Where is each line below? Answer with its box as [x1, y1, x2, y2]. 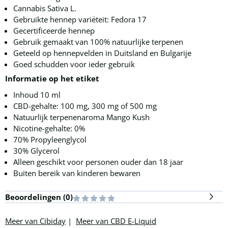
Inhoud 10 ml [13, 90, 61, 100]
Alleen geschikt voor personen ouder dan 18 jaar [13, 157, 183, 167]
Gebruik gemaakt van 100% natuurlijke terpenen [13, 37, 183, 47]
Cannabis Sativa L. [13, 3, 78, 14]
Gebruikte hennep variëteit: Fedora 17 [13, 14, 147, 25]
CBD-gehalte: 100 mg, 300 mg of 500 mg [13, 101, 157, 111]
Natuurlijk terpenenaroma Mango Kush [13, 112, 152, 123]
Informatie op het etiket [5, 73, 101, 84]
